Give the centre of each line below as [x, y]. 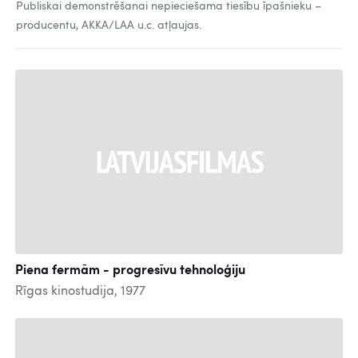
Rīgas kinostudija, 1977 [80, 291]
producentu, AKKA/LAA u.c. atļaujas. [109, 26]
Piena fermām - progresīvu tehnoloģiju [130, 270]
